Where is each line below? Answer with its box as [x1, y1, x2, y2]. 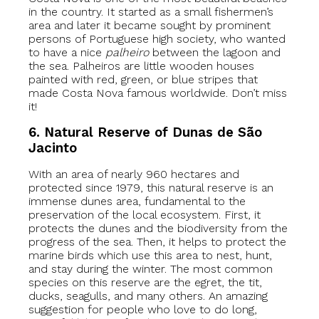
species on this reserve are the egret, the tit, [28, 276, 262, 290]
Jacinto [28, 140, 77, 157]
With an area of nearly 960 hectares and [28, 167, 239, 182]
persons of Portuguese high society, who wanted [28, 32, 286, 46]
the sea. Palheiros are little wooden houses [28, 59, 254, 73]
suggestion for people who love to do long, [28, 303, 257, 317]
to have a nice [28, 46, 105, 60]
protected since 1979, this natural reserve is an [28, 181, 273, 195]
